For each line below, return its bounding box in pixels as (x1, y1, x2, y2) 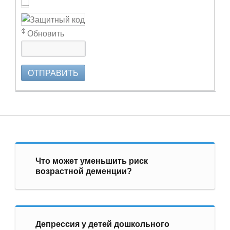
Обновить (27, 27, 64, 39)
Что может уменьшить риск (35, 156, 148, 165)
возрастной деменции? (35, 166, 132, 176)
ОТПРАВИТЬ (28, 66, 79, 79)
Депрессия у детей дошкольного (35, 219, 169, 228)
